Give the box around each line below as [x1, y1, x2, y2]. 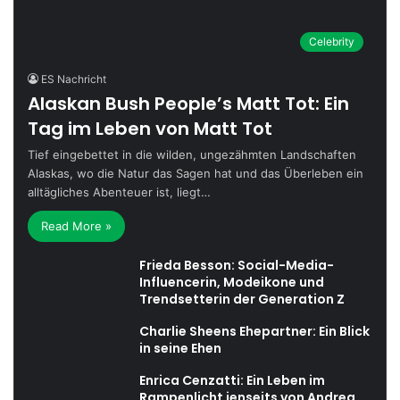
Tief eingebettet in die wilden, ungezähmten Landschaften [28, 147, 357, 162]
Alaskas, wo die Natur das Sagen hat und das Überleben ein [28, 166, 364, 181]
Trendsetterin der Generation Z [139, 290, 346, 309]
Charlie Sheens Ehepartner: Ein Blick [139, 322, 371, 341]
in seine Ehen [139, 339, 222, 358]
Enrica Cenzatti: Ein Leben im [139, 371, 326, 390]
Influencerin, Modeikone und [139, 273, 325, 292]
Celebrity [308, 35, 354, 49]
